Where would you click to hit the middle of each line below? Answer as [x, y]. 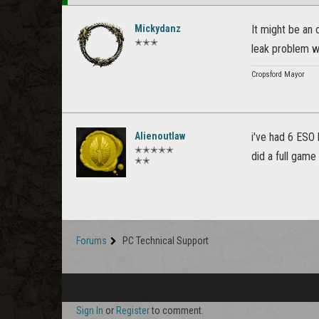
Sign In [90, 311]
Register [133, 311]
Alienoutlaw [160, 136]
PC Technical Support [166, 241]
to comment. [177, 311]
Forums [91, 241]
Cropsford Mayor [278, 75]
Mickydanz [158, 29]
